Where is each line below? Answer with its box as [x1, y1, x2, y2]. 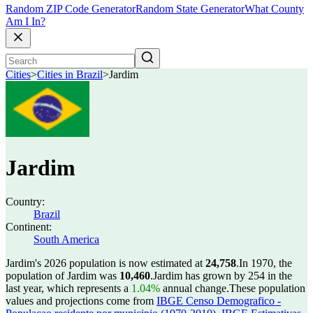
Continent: [6, 221, 52, 233]
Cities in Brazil [37, 68, 103, 81]
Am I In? [6, 15, 45, 28]
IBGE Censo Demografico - [156, 295, 281, 307]
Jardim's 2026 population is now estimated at [6, 257, 205, 269]
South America [34, 233, 99, 245]
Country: [6, 196, 45, 208]
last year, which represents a [6, 282, 131, 294]
